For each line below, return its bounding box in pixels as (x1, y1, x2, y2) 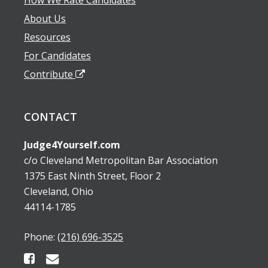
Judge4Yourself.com (24, 138, 120, 151)
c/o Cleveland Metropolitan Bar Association (24, 153, 218, 167)
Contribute (24, 67, 75, 81)
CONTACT (24, 109, 77, 124)
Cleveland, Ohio (24, 184, 93, 198)
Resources (24, 30, 71, 44)
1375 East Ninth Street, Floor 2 (24, 169, 161, 182)
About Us (24, 11, 66, 25)
